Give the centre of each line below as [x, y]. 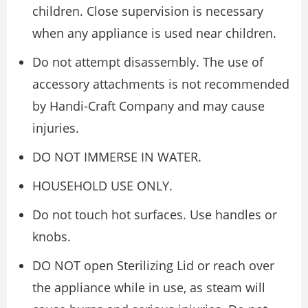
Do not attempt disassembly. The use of [148, 62]
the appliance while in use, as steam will [149, 287]
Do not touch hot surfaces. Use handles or [155, 214]
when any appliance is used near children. [154, 33]
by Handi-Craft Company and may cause [148, 106]
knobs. [52, 236]
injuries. [56, 128]
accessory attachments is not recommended [161, 84]
